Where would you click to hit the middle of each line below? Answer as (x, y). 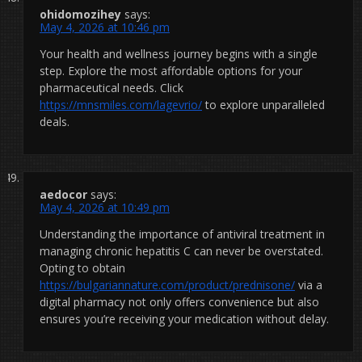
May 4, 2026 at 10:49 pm (105, 207)
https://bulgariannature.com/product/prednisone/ (167, 284)
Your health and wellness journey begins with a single (179, 53)
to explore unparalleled (263, 104)
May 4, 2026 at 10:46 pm (105, 27)
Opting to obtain (82, 267)
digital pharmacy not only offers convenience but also (179, 301)
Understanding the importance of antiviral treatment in (182, 234)
